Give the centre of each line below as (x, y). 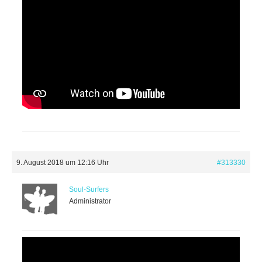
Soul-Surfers (89, 189)
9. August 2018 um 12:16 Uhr (63, 162)
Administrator (90, 201)
